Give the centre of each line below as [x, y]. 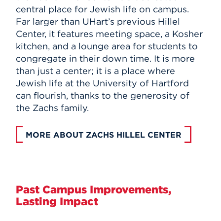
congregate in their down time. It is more [105, 58]
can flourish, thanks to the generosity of [103, 95]
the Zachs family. [52, 108]
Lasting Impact [57, 201]
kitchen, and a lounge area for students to [107, 46]
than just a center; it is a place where [95, 71]
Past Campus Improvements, [93, 189]
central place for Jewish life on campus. [102, 9]
